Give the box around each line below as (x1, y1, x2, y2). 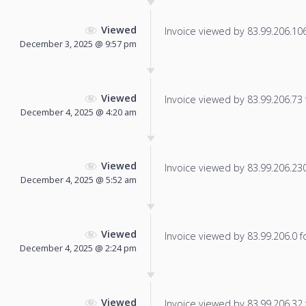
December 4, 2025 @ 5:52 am (20, 173, 137, 186)
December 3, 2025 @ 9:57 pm (20, 37, 137, 50)
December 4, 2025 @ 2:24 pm (20, 242, 137, 255)
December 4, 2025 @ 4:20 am (20, 105, 137, 118)
